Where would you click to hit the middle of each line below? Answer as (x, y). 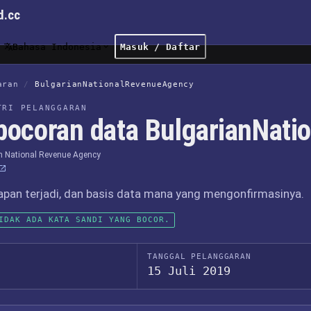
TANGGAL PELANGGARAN (199, 257)
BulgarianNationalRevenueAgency (115, 84)
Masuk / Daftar (160, 47)
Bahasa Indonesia (57, 47)
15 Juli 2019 (189, 271)
